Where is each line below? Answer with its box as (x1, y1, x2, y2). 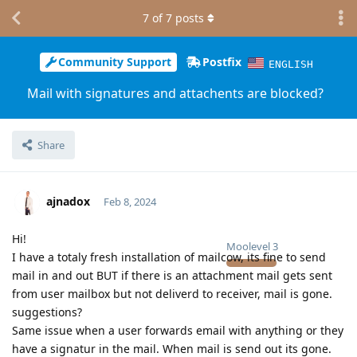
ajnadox (46, 193, 90, 209)
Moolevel (226, 238, 270, 253)
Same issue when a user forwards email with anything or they (12, 322, 343, 338)
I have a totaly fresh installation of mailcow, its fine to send (12, 249, 326, 265)
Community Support (57, 54, 171, 70)
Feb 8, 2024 (103, 194, 156, 209)
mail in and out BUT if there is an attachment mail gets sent (12, 267, 332, 283)
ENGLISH (269, 57, 314, 70)
